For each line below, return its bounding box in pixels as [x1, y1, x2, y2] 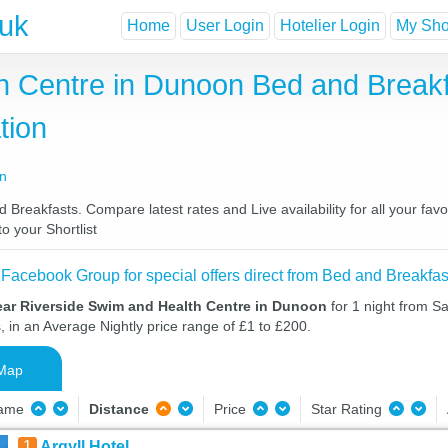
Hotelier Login [280, 17, 380, 35]
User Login [186, 17, 264, 35]
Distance [88, 401, 149, 417]
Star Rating [310, 401, 386, 417]
